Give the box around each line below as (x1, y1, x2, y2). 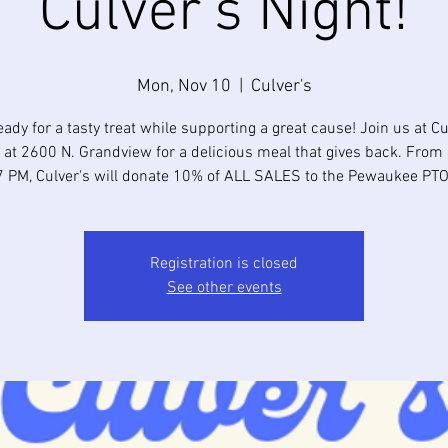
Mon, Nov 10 (136, 76, 231, 97)
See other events (166, 278, 282, 298)
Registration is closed (150, 254, 298, 274)
